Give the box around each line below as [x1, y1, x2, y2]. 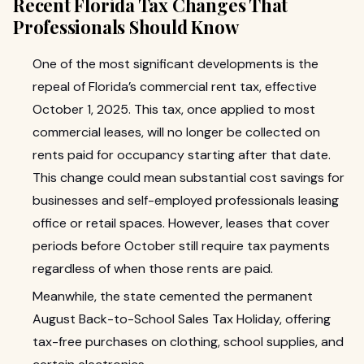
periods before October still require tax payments [32, 237, 330, 254]
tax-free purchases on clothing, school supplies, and [32, 333, 344, 350]
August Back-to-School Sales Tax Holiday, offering [32, 310, 331, 327]
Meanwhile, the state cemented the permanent [32, 288, 313, 305]
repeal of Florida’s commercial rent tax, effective [32, 78, 317, 95]
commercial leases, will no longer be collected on [32, 123, 320, 141]
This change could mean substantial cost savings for [32, 169, 344, 186]
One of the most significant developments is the [32, 55, 318, 72]
